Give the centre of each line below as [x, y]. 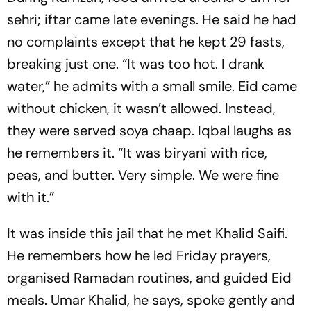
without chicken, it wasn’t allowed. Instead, [141, 108]
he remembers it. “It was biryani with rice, [137, 153]
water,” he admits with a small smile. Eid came [152, 86]
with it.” [31, 197]
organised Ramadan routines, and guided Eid [149, 278]
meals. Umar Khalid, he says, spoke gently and [151, 300]
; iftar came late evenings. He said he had [167, 19]
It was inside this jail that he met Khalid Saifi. [147, 233]
